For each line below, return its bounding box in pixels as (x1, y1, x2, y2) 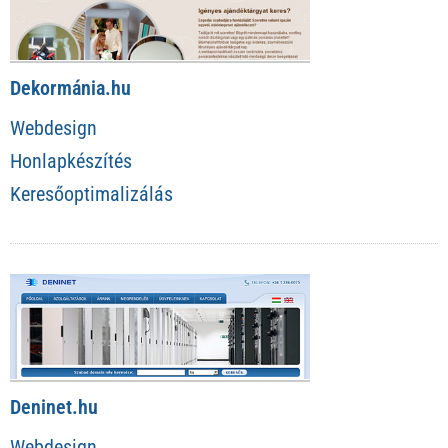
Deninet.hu (10, 394, 98, 419)
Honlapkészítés (10, 149, 132, 174)
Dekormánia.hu (10, 76, 131, 101)
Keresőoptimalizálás (10, 182, 173, 207)
